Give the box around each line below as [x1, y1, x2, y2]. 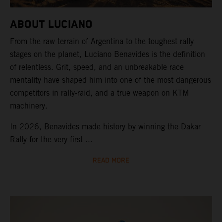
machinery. [10, 101, 48, 111]
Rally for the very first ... [10, 134, 93, 144]
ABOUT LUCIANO [10, 18, 93, 31]
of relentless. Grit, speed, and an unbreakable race [10, 62, 184, 72]
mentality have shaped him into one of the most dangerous [10, 75, 211, 85]
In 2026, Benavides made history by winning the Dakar [10, 121, 201, 131]
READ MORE [93, 156, 129, 165]
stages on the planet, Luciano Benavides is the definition [10, 49, 205, 59]
